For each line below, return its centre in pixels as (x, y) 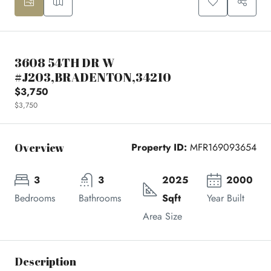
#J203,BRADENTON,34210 (93, 77)
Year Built (226, 198)
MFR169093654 (222, 148)
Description (45, 262)
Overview (39, 147)
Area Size (162, 217)
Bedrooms (35, 198)
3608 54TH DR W (64, 63)
